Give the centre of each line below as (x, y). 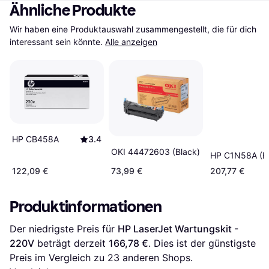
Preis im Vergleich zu (59, 258)
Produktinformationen (86, 207)
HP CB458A (35, 139)
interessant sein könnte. (56, 42)
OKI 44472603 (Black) (155, 151)
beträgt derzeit (71, 243)
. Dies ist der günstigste (202, 243)
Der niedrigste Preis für (64, 229)
